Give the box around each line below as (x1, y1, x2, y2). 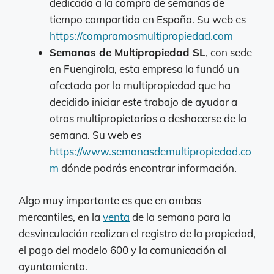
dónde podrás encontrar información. (59, 161, 237, 175)
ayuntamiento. (18, 259, 87, 273)
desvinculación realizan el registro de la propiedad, (18, 226, 256, 240)
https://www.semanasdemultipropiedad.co (50, 145, 251, 158)
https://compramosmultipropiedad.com (50, 29, 233, 43)
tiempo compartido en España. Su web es (50, 13, 246, 26)
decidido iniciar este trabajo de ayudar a (50, 95, 237, 109)
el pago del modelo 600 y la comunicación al (18, 243, 226, 256)
